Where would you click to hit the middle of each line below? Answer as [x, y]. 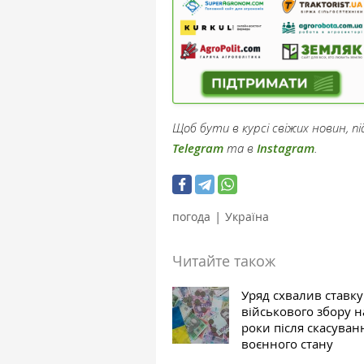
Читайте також [224, 260]
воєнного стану [287, 343]
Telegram [198, 148]
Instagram [286, 148]
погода [191, 216]
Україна [247, 216]
